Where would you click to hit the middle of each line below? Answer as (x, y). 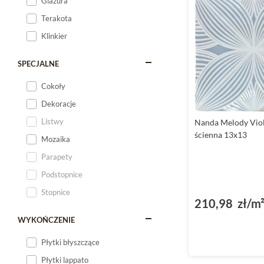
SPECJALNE (38, 64)
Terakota (57, 18)
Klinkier (54, 36)
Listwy (52, 121)
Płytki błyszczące (70, 242)
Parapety (57, 157)
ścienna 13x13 (221, 135)
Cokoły (53, 86)
